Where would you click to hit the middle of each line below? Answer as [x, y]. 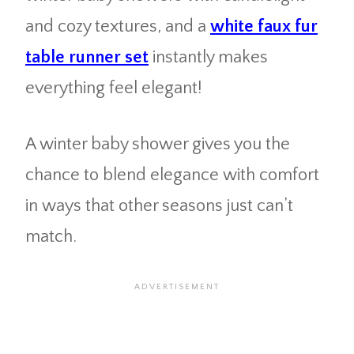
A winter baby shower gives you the [158, 145]
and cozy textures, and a [118, 27]
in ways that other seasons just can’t [159, 206]
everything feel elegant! [113, 88]
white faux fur [264, 27]
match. [51, 237]
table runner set [87, 58]
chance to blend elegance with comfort [172, 175]
